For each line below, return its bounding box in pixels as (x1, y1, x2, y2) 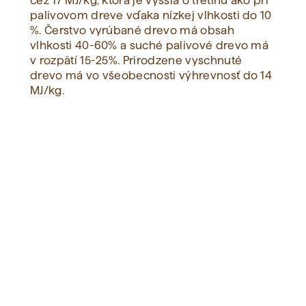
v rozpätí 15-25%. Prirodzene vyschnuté (30, 55, 242, 67)
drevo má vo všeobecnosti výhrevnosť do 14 (30, 70, 273, 82)
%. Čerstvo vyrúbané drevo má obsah (30, 25, 234, 37)
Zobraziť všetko (118, 36, 188, 46)
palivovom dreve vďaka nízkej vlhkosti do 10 (30, 10, 272, 22)
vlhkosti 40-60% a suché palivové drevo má (30, 40, 269, 52)
